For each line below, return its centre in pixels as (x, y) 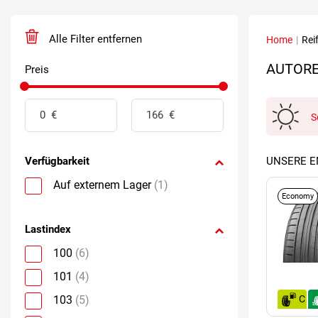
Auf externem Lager (102, 185)
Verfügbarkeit (57, 161)
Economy (298, 196)
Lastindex (48, 229)
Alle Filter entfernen (94, 39)
